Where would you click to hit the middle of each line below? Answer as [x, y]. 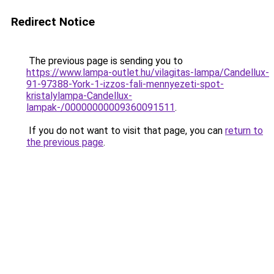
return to [244, 131]
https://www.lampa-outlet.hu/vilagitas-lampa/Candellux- [148, 72]
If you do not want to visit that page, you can [126, 131]
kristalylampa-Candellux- [79, 96]
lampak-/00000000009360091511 [101, 107]
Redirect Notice [53, 22]
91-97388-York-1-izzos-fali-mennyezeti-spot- [125, 84]
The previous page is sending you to [105, 61]
